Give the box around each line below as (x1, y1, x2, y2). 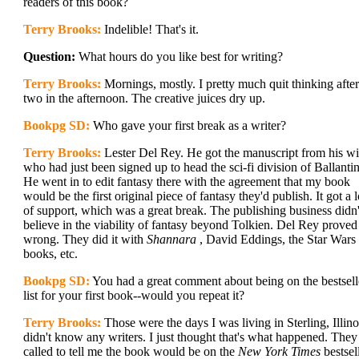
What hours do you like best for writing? (75, 50, 283, 63)
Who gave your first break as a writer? (90, 119, 286, 132)
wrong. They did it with (23, 232, 147, 246)
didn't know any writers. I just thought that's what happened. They (23, 330, 357, 344)
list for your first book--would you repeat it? (23, 288, 244, 302)
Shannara (147, 232, 196, 246)
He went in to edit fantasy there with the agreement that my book (23, 175, 350, 188)
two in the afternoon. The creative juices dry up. (23, 91, 265, 105)
